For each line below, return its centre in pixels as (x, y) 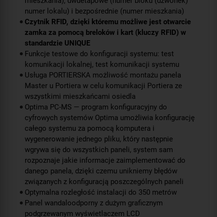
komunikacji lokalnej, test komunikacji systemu (102, 64)
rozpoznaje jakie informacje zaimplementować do (105, 160)
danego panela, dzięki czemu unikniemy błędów (101, 171)
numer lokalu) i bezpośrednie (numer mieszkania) (104, 11)
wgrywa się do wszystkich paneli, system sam (99, 149)
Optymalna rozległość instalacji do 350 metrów (101, 192)
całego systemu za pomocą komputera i (90, 128)
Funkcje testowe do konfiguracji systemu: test (99, 54)
